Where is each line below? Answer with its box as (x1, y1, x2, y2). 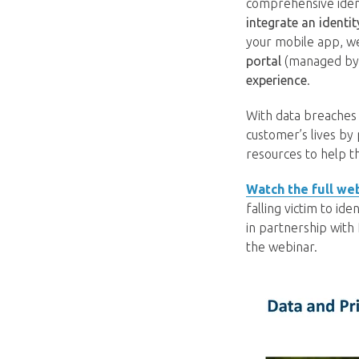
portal (246, 54, 281, 68)
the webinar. (246, 240, 317, 254)
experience (246, 73, 307, 87)
